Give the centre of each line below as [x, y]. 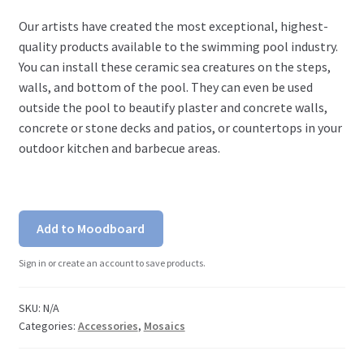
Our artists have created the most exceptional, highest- [173, 26]
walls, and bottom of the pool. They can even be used [165, 87]
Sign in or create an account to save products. [112, 263]
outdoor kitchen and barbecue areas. [119, 147]
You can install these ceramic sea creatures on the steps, [174, 66]
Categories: [48, 326]
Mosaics [164, 326]
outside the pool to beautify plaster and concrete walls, [173, 107]
